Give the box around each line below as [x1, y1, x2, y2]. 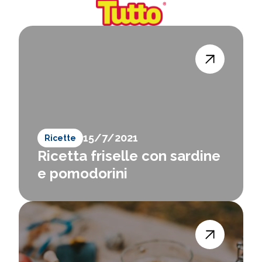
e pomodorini [37, 165, 127, 182]
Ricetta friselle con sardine [37, 147, 220, 165]
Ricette [44, 133, 76, 143]
